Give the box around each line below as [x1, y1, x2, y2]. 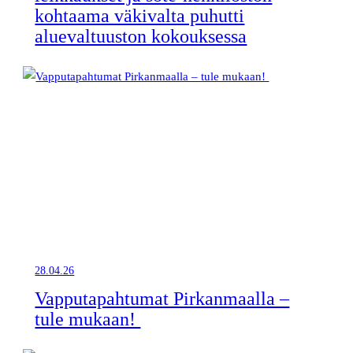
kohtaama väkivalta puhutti [35, 5, 245, 26]
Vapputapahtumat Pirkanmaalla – [35, 288, 290, 309]
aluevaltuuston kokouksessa [35, 25, 247, 46]
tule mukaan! [35, 308, 141, 329]
